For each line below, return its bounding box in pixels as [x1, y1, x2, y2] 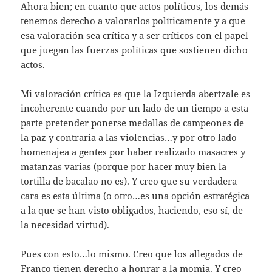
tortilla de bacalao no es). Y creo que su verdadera [21, 175, 237, 188]
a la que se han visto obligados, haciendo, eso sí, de [21, 204, 243, 217]
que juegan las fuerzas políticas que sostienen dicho [21, 44, 248, 56]
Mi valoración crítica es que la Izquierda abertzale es [21, 87, 251, 100]
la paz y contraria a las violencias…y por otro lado [21, 131, 237, 144]
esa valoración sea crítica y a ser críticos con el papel [21, 29, 249, 42]
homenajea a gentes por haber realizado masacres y [21, 146, 246, 158]
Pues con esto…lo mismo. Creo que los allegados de [21, 248, 243, 260]
